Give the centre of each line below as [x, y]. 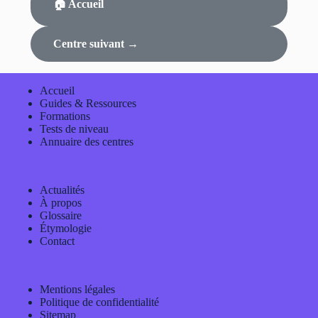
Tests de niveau [74, 129]
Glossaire [61, 215]
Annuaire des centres [87, 142]
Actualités [62, 190]
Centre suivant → [95, 43]
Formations [65, 116]
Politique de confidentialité [99, 302]
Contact [57, 241]
